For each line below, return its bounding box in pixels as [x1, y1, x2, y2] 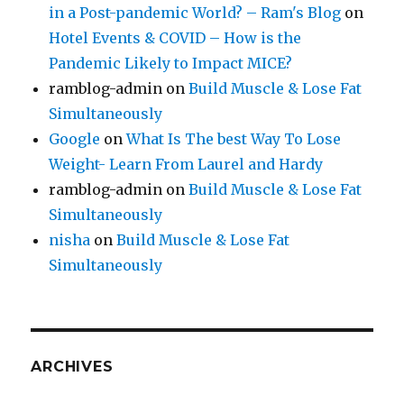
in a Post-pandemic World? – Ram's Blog [49, 4, 342, 23]
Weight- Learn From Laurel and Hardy [49, 155, 324, 174]
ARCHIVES [31, 358, 114, 376]
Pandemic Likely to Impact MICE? [49, 54, 293, 73]
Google [49, 130, 101, 149]
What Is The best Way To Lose [126, 130, 342, 149]
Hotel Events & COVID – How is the [49, 29, 302, 48]
